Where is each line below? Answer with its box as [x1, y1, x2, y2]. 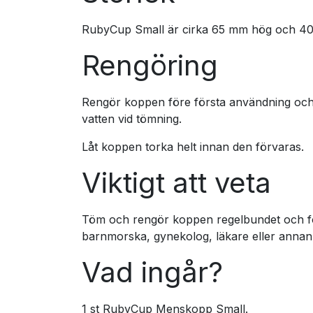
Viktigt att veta [82, 166, 271, 200]
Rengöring [82, 48, 218, 82]
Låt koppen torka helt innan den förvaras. [82, 140, 304, 154]
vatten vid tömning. [82, 112, 182, 126]
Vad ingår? [82, 255, 223, 289]
